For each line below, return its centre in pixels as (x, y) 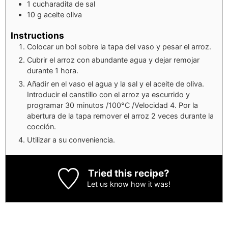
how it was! (149, 184)
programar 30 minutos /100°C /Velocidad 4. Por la (112, 105)
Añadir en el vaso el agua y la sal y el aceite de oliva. (116, 84)
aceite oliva (63, 14)
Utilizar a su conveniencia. (71, 140)
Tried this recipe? (129, 174)
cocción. (41, 127)
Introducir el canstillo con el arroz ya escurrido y (108, 95)
